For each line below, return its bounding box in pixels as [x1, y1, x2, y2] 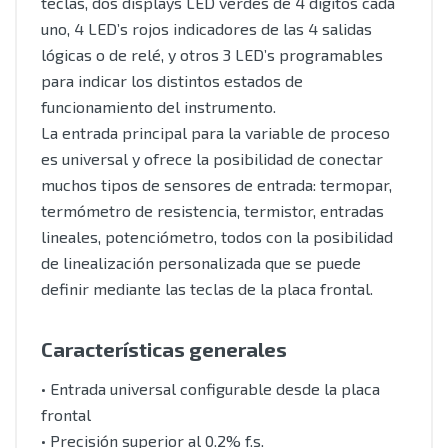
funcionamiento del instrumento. [41, 97, 276, 116]
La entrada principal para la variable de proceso [41, 123, 390, 142]
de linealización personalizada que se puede [41, 253, 361, 272]
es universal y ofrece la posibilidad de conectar [41, 149, 383, 168]
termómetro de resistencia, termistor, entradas [41, 201, 384, 220]
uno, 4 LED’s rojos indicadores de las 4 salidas [41, 19, 372, 38]
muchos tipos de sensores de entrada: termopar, [41, 175, 392, 194]
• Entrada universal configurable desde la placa [41, 379, 380, 398]
